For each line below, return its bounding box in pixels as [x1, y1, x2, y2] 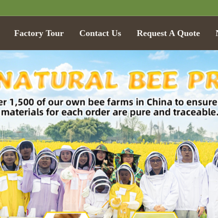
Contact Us [79, 28, 122, 38]
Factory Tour [14, 28, 64, 38]
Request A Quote [137, 28, 200, 38]
